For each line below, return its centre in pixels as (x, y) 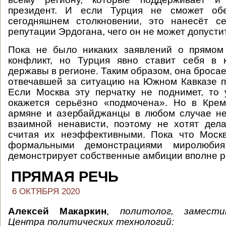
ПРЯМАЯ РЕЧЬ (65, 177)
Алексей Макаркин (58, 211)
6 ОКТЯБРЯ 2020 (46, 191)
